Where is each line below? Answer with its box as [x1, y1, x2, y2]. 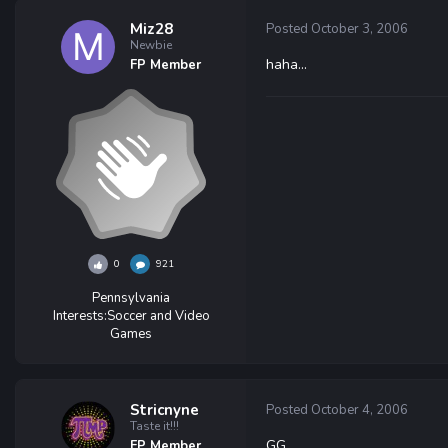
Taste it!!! [130, 418, 179, 434]
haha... [266, 55, 307, 74]
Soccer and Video [106, 307, 210, 325]
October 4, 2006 [311, 401, 408, 419]
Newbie [130, 37, 172, 53]
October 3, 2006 [311, 20, 408, 38]
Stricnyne [130, 400, 199, 420]
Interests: [52, 307, 107, 325]
